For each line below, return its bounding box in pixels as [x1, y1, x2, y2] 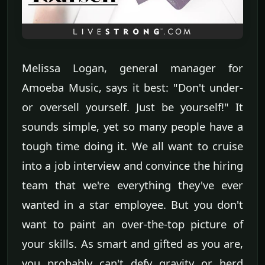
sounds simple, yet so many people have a [22, 119, 243, 134]
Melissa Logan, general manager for [22, 60, 243, 76]
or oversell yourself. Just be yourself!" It [22, 99, 243, 115]
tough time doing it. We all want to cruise [22, 138, 243, 154]
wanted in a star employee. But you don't [22, 197, 243, 212]
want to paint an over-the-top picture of [22, 216, 243, 232]
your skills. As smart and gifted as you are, [22, 236, 243, 251]
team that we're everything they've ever [22, 177, 243, 193]
